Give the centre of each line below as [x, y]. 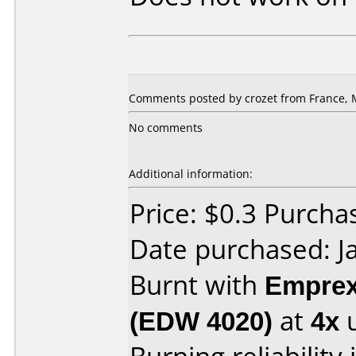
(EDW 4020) [201, 321]
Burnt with [197, 285]
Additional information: [191, 174]
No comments [166, 128]
